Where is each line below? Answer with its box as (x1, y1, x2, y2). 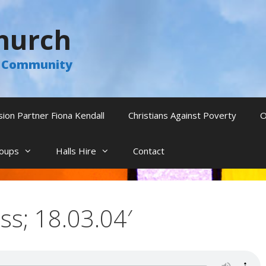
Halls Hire (56, 145, 96, 157)
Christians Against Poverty (128, 109, 236, 121)
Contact (133, 145, 164, 157)
